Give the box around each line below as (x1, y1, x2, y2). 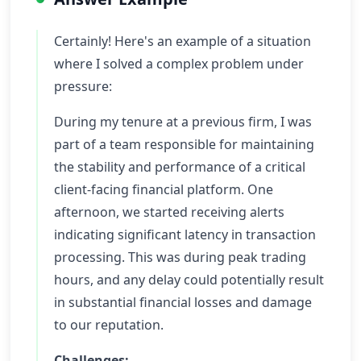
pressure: (54, 77, 112, 95)
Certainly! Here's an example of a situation (54, 32, 311, 50)
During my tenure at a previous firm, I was (54, 113, 312, 131)
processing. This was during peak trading (54, 248, 306, 266)
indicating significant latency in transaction (54, 226, 316, 243)
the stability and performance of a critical (54, 158, 305, 176)
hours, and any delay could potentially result (54, 271, 324, 288)
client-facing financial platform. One (54, 180, 273, 198)
